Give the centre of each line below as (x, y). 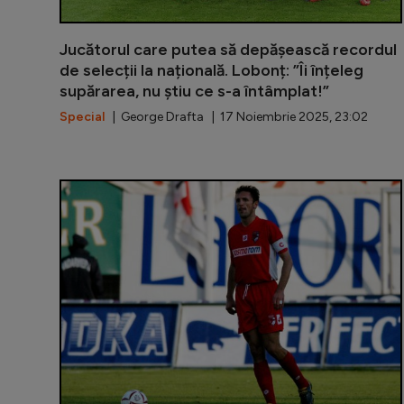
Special (82, 116)
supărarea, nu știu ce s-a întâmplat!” (194, 91)
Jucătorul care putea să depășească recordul (228, 49)
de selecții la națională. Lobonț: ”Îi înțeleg (211, 70)
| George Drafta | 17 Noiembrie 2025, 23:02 (236, 116)
